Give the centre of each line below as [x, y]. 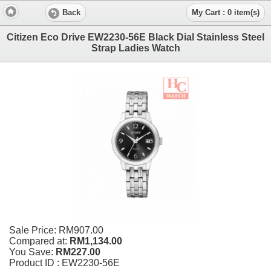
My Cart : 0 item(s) [226, 13]
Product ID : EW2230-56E [64, 263]
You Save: [31, 252]
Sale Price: [33, 230]
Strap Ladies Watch [135, 48]
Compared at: [38, 241]
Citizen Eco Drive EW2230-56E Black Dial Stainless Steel [135, 37]
